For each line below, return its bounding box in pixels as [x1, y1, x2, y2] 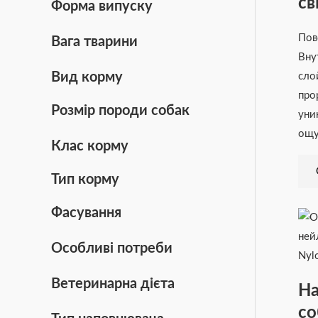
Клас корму [51, 138, 128, 153]
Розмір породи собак [51, 103, 190, 118]
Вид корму [51, 70, 123, 84]
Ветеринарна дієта [51, 276, 175, 291]
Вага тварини [51, 34, 138, 49]
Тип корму [51, 172, 119, 187]
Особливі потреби [51, 241, 172, 256]
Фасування [51, 205, 121, 220]
